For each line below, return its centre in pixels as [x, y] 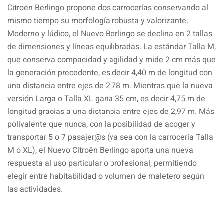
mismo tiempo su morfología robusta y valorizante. [98, 21]
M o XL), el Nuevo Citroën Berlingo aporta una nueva [100, 150]
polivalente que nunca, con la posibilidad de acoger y [101, 124]
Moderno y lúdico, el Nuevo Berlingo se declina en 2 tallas [110, 34]
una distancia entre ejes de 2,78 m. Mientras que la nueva [110, 85]
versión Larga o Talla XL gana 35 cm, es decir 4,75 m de [106, 98]
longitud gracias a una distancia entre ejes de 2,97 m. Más [111, 111]
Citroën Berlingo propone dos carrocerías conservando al [108, 8]
